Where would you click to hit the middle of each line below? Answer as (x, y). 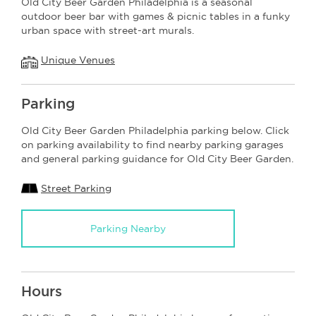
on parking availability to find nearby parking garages (152, 144)
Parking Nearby (128, 228)
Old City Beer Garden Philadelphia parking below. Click (155, 130)
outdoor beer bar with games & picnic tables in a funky (156, 16)
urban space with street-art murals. (108, 30)
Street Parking (76, 188)
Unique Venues (78, 60)
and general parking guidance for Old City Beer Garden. (157, 158)
